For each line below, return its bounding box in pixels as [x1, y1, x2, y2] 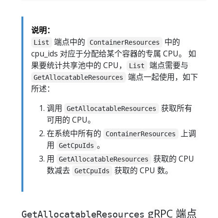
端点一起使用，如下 [126, 72, 198, 82]
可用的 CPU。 [47, 114, 95, 125]
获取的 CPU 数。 [112, 165, 173, 176]
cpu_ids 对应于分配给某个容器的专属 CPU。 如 [31, 48, 196, 59]
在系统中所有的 [47, 128, 103, 139]
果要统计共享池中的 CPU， [31, 60, 127, 71]
